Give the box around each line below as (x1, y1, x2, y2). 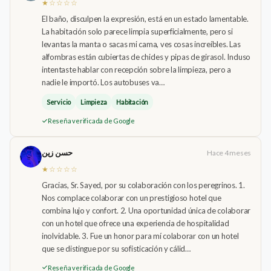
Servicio (46, 97, 71, 106)
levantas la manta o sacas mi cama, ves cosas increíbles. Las (41, 39, 241, 49)
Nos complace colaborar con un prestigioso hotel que (41, 193, 221, 203)
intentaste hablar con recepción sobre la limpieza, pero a (41, 64, 232, 74)
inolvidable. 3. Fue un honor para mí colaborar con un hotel (41, 231, 239, 241)
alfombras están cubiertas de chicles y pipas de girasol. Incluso (41, 51, 251, 62)
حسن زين (41, 148, 73, 158)
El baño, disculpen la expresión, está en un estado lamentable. (41, 13, 249, 24)
